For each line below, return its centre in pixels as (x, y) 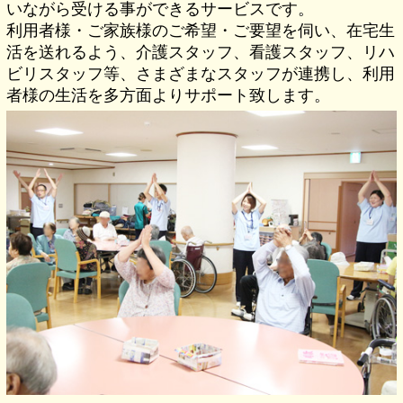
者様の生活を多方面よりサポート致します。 (169, 94)
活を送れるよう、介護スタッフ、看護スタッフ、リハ (201, 51)
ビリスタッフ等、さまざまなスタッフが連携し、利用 (201, 73)
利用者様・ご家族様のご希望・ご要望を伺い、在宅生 (201, 30)
